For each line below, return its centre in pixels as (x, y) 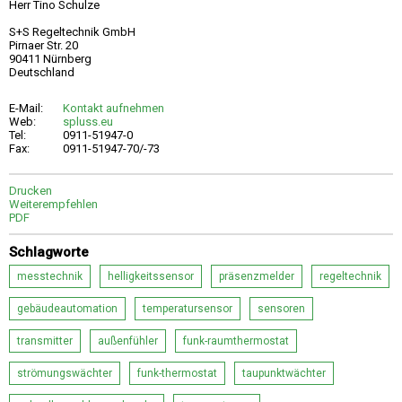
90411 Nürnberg (50, 59)
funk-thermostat (177, 374)
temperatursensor (188, 309)
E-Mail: (26, 109)
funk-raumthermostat (236, 341)
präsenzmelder (257, 277)
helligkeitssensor (151, 277)
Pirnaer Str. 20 (44, 46)
